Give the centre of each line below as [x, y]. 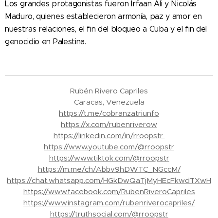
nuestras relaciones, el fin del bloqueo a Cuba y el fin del [106, 29]
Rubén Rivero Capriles [109, 91]
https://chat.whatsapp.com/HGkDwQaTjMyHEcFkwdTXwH [109, 180]
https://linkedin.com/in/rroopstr [109, 136]
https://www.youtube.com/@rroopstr [109, 147]
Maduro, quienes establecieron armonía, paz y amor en [103, 16]
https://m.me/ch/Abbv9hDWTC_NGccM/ [109, 169]
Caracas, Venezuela [109, 102]
